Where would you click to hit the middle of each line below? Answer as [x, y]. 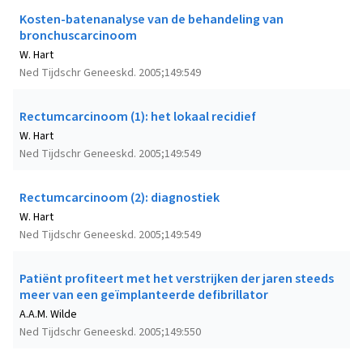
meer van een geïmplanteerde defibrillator [144, 295]
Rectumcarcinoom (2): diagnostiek [120, 198]
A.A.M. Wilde [48, 315]
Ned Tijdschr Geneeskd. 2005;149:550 [110, 333]
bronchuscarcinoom [78, 36]
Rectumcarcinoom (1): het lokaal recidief [138, 117]
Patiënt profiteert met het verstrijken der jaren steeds [177, 279]
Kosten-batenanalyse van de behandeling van [152, 20]
